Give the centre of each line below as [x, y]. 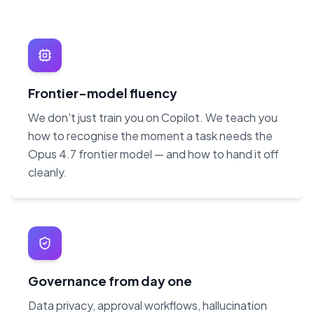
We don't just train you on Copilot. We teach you [153, 118]
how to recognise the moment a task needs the [150, 136]
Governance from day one [110, 281]
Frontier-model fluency [103, 93]
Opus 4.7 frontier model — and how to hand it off [153, 154]
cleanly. [48, 172]
